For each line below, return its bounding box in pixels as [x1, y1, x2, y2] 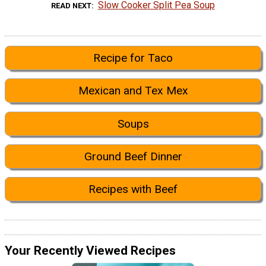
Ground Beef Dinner [84, 149, 182, 163]
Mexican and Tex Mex [78, 84, 188, 98]
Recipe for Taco [93, 50, 173, 65]
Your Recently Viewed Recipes [5, 243, 176, 258]
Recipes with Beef [88, 182, 178, 197]
